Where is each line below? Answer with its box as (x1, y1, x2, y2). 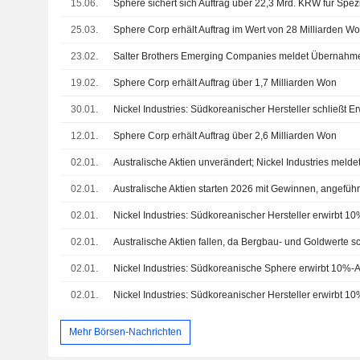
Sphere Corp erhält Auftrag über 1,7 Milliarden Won (113, 77, 337, 89)
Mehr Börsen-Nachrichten (68, 325, 182, 337)
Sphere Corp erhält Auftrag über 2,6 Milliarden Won (113, 130, 337, 142)
